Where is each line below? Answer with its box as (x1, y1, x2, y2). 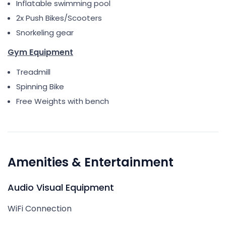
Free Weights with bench (16, 96, 109, 106)
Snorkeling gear (16, 27, 74, 38)
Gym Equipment (8, 46, 73, 58)
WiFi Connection (8, 203, 72, 214)
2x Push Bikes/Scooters (16, 13, 102, 23)
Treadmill (16, 67, 50, 77)
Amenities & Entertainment (8, 154, 174, 171)
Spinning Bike (16, 81, 64, 92)
